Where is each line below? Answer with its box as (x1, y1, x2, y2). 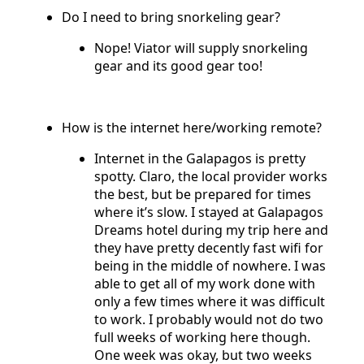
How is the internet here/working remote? (62, 118, 325, 136)
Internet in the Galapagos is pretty (94, 149, 305, 167)
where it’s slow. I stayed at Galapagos (94, 202, 323, 221)
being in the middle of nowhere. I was (94, 256, 326, 275)
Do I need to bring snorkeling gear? (62, 7, 280, 26)
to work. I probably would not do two (94, 310, 323, 328)
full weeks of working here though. (94, 327, 310, 346)
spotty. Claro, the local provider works (94, 167, 327, 185)
